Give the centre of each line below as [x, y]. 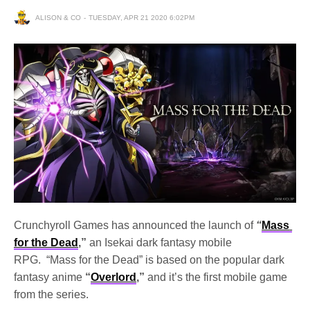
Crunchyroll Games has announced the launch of [134, 225]
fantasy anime [48, 277]
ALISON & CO [58, 17]
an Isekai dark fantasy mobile [159, 242]
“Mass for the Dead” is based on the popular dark [166, 259]
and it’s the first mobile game [218, 277]
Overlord [114, 277]
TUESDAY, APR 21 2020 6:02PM [142, 17]
